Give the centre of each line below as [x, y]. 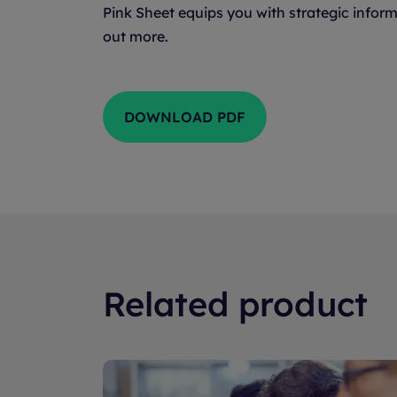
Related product [235, 304]
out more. [136, 36]
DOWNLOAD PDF [185, 117]
